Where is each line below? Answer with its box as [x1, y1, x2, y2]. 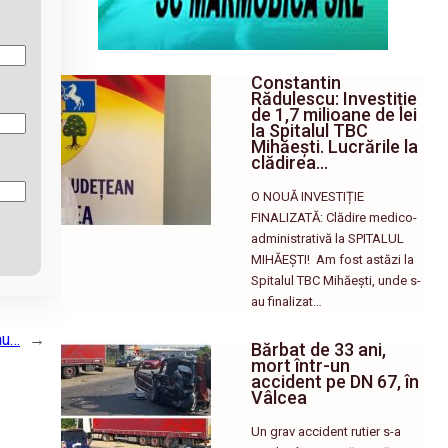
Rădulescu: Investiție [251, 87, 418, 109]
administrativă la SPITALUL [251, 230, 405, 246]
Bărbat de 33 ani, [251, 338, 387, 360]
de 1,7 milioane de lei [251, 103, 418, 125]
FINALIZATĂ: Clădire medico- [251, 209, 418, 225]
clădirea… [251, 151, 329, 173]
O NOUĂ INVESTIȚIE [251, 188, 365, 204]
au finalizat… [251, 293, 323, 309]
